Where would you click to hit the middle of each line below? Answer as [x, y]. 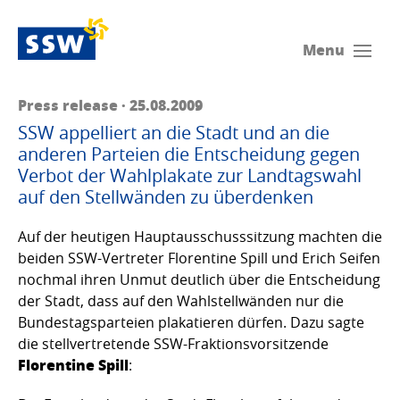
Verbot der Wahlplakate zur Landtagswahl [190, 176]
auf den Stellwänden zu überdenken [166, 197]
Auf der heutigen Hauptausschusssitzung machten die [200, 237]
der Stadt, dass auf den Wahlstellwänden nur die [181, 301]
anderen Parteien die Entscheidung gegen [189, 154]
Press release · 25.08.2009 [110, 105]
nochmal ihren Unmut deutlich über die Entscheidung [199, 280]
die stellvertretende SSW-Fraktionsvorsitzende [173, 344]
